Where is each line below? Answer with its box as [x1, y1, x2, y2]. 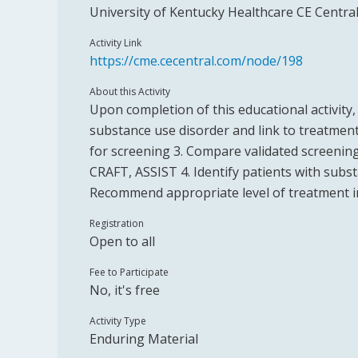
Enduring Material [89, 330, 198, 348]
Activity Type [89, 314, 146, 328]
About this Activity [89, 85, 170, 98]
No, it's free [89, 281, 160, 299]
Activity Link [89, 36, 141, 50]
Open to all [89, 233, 155, 250]
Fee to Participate [89, 265, 169, 279]
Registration [89, 217, 144, 230]
